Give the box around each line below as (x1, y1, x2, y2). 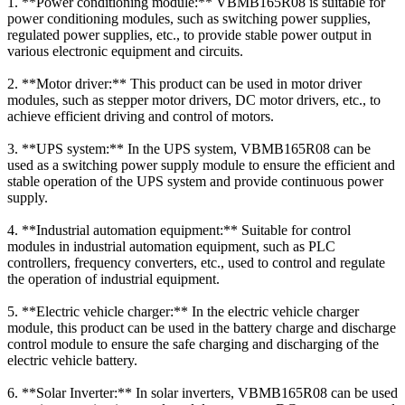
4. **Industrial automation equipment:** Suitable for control (7, 221, 351, 238)
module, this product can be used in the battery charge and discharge (7, 319, 396, 335)
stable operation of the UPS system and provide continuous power (7, 173, 383, 189)
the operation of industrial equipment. (7, 270, 220, 287)
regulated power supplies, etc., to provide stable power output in (7, 26, 372, 42)
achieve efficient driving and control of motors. (7, 108, 274, 124)
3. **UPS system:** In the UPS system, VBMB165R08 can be (7, 140, 371, 156)
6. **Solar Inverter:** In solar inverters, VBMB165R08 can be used (7, 384, 398, 400)
